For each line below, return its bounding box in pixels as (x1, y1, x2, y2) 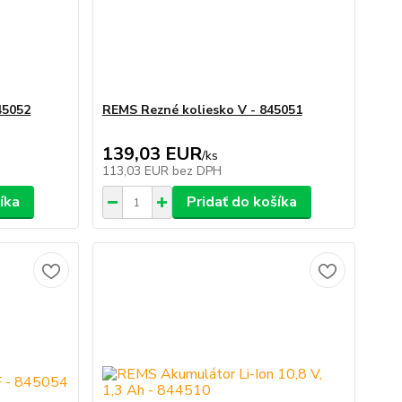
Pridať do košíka (186, 192, 297, 212)
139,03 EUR (101, 142, 202, 166)
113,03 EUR (101, 162, 172, 179)
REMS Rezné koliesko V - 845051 (101, 101, 302, 118)
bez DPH (171, 162, 222, 179)
